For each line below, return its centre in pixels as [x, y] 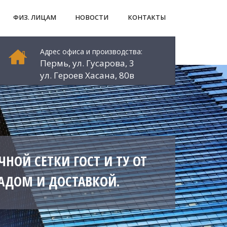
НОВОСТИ [92, 17]
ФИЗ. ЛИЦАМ [34, 17]
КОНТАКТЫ [147, 17]
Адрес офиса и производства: [91, 51]
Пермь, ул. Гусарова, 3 [87, 63]
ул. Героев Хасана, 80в [87, 75]
